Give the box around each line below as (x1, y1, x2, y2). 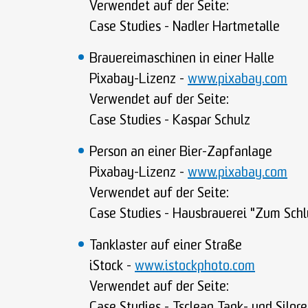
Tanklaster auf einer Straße (89, 239, 242, 253)
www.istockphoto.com (135, 260, 255, 274)
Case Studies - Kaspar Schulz (89, 114, 250, 128)
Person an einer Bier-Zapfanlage (89, 146, 272, 159)
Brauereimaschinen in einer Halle (89, 52, 274, 66)
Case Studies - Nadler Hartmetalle (89, 21, 280, 34)
